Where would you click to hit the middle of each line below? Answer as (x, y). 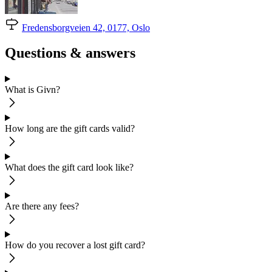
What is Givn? (32, 90)
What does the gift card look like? (69, 168)
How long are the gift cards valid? (70, 129)
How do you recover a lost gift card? (75, 245)
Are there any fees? (42, 206)
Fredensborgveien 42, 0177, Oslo (86, 27)
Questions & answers (70, 53)
